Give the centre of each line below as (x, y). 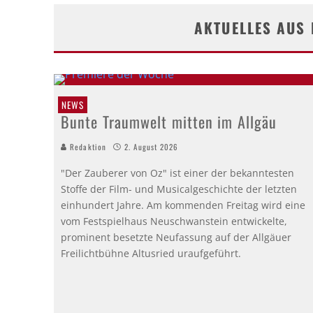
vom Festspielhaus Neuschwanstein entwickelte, (174, 221)
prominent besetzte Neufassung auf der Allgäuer (176, 237)
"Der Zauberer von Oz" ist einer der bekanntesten (177, 173)
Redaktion (87, 146)
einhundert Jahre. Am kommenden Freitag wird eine (183, 205)
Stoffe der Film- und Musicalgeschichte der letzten (179, 189)
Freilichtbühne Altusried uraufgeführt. (151, 253)
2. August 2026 (152, 146)
